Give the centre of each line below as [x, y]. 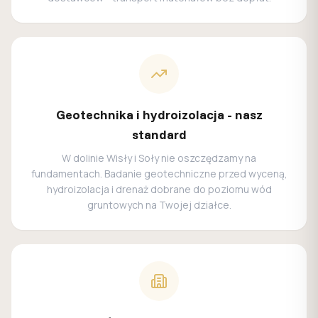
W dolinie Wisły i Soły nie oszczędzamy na [159, 158]
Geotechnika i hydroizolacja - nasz [159, 115]
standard [159, 135]
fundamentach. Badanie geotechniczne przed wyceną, [159, 174]
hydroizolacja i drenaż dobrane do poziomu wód [159, 190]
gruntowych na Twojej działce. [159, 205]
